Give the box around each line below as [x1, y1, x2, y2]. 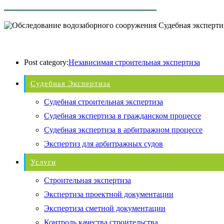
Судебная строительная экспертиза [44, 97, 163, 106]
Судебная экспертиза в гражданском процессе [44, 111, 201, 120]
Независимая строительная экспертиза [68, 57, 200, 66]
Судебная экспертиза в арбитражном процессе [44, 125, 202, 134]
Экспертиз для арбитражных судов [44, 139, 163, 148]
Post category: [24, 57, 68, 66]
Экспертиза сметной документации [44, 203, 165, 212]
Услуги [30, 157, 56, 166]
